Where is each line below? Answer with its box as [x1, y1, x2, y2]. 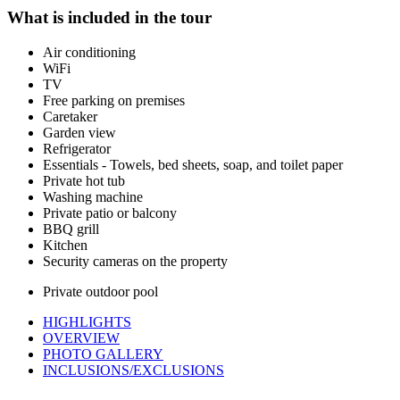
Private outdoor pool [43, 283, 158, 299]
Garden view [43, 124, 116, 140]
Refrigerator [43, 140, 111, 156]
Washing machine [43, 188, 143, 204]
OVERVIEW [43, 329, 120, 346]
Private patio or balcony [43, 204, 177, 221]
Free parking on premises [43, 92, 185, 108]
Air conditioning [43, 44, 136, 60]
